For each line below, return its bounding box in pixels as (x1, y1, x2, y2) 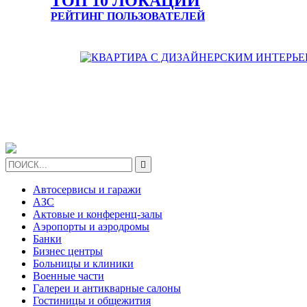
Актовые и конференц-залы (33, 208, 162, 220)
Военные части (33, 269, 104, 282)
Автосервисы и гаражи (33, 183, 141, 195)
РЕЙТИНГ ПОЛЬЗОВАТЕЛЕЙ (51, 10, 205, 22)
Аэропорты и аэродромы (33, 220, 149, 232)
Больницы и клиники (33, 257, 134, 269)
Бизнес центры (33, 245, 103, 257)
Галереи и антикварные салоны (33, 282, 181, 294)
